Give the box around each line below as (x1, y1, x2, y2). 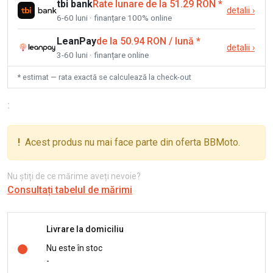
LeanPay (57, 35, 96, 47)
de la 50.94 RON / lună (96, 35, 194, 47)
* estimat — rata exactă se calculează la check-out (18, 72, 191, 82)
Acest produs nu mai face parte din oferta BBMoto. (25, 136, 240, 148)
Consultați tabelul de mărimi (7, 183, 132, 196)
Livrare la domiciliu (46, 224, 124, 235)
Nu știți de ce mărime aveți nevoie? (7, 171, 141, 181)
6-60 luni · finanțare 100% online (57, 12, 172, 23)
